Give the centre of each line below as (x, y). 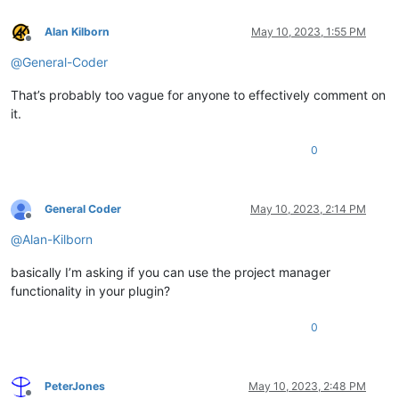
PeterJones (75, 387)
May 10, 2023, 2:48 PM (307, 387)
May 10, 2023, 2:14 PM (308, 209)
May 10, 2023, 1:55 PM (309, 32)
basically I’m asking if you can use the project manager (171, 273)
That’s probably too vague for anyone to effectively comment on (198, 95)
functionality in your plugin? (90, 291)
